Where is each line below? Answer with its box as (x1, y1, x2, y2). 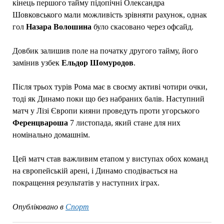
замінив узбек (12, 58, 61, 67)
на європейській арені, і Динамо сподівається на (12, 166, 177, 175)
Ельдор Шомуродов (61, 58, 133, 67)
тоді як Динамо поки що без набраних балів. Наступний (12, 94, 204, 103)
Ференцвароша (12, 118, 68, 127)
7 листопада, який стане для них (67, 118, 180, 127)
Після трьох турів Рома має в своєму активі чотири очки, (12, 82, 207, 91)
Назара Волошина (25, 22, 91, 31)
